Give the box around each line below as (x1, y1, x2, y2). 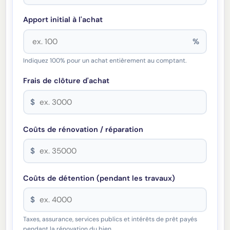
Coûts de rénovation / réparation (23, 125, 144, 135)
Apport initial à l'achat (23, 15, 103, 25)
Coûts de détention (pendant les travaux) (23, 174, 176, 183)
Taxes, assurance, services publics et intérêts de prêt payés (23, 215, 198, 224)
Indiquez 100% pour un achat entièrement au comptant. (23, 56, 187, 65)
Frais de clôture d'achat (23, 76, 110, 86)
